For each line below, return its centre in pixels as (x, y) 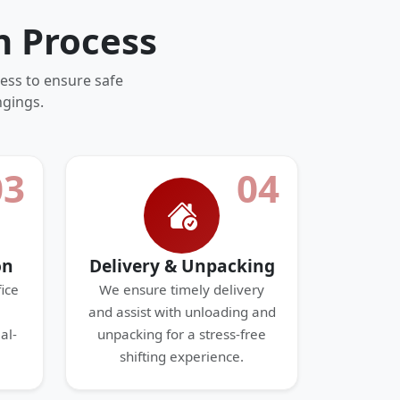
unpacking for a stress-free (182, 334)
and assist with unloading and (182, 312)
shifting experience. (182, 356)
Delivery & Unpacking (182, 266)
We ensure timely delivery (182, 289)
